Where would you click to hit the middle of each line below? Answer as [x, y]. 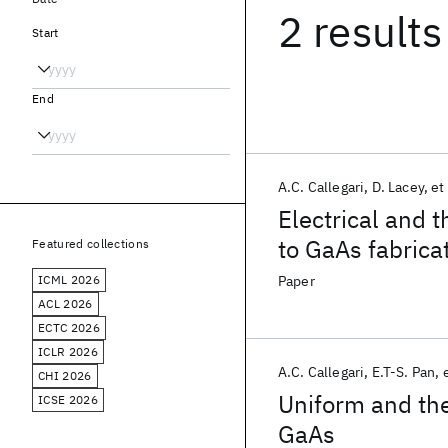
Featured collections [91, 243]
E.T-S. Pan [403, 372]
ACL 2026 [65, 303]
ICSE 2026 [68, 399]
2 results [360, 31]
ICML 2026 [69, 279]
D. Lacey [397, 187]
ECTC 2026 [69, 327]
